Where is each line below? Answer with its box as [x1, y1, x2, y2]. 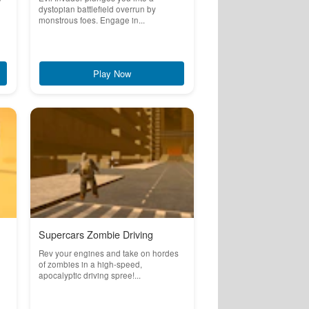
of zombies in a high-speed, [38, 259, 142, 270]
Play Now [92, 67, 131, 80]
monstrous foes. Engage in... [38, 14, 145, 26]
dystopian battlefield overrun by [38, 3, 156, 14]
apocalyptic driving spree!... [38, 270, 141, 281]
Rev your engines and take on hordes [38, 248, 179, 259]
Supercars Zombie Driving [38, 228, 153, 241]
